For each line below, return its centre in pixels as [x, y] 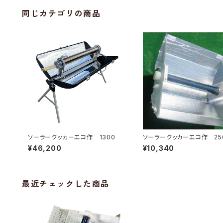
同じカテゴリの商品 [61, 14]
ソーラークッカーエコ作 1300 [72, 137]
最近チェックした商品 [66, 184]
